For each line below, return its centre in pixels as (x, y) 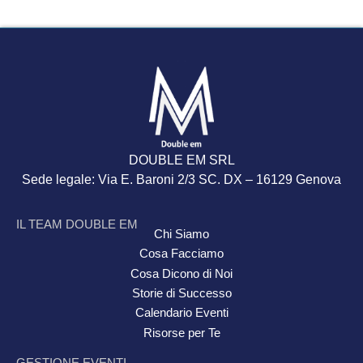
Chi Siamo (181, 233)
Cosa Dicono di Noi (181, 273)
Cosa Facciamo (181, 254)
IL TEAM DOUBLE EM (77, 224)
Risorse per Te (181, 332)
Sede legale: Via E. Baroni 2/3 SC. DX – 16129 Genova (181, 180)
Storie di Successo (181, 293)
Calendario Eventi (181, 313)
